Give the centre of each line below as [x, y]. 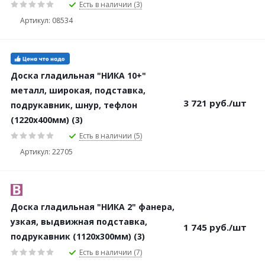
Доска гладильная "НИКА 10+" [78, 75]
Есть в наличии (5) [111, 135]
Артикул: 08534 [46, 20]
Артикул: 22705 [46, 151]
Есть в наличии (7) [111, 252]
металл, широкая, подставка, [78, 90]
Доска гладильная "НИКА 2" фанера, [93, 207]
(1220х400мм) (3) [47, 120]
